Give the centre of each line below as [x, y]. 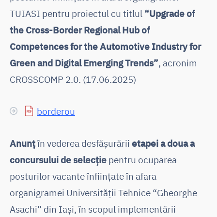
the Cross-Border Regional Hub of [80, 30]
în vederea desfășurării [84, 143]
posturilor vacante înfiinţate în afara [83, 176]
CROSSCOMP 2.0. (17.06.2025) [73, 79]
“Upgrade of [170, 13]
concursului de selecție [58, 159]
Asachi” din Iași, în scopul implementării [93, 209]
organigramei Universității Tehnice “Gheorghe [103, 192]
